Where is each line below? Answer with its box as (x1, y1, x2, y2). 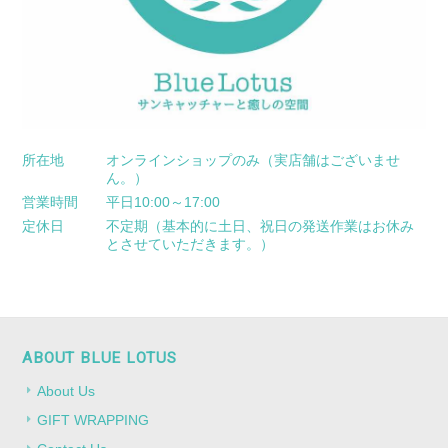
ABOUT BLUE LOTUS (22, 348, 177, 367)
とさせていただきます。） (106, 235, 275, 252)
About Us (37, 382, 96, 399)
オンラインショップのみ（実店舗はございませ (106, 151, 401, 168)
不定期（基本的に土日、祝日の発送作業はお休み (106, 217, 415, 234)
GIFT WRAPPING (37, 411, 150, 428)
